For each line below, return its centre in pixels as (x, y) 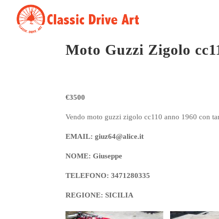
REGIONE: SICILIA (100, 195)
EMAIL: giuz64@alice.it (105, 136)
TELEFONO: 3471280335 (108, 175)
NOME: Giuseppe (94, 156)
